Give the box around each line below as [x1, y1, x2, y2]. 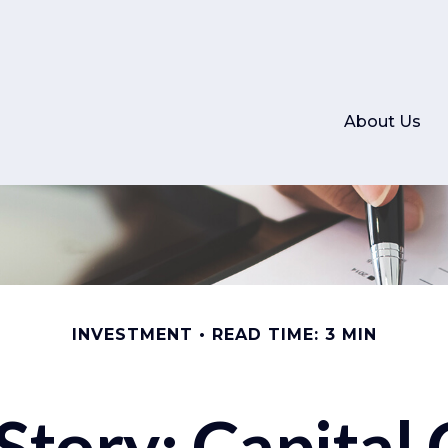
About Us [344, 111, 421, 131]
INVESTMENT [71, 325, 193, 345]
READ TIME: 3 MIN [211, 325, 377, 345]
